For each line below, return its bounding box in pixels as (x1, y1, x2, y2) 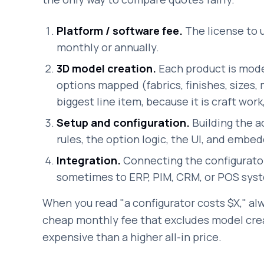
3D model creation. (57, 61, 156, 75)
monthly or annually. (57, 40, 159, 54)
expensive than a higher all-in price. (42, 230, 222, 244)
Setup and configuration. (57, 115, 190, 130)
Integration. (57, 153, 121, 167)
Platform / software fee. (57, 24, 183, 38)
